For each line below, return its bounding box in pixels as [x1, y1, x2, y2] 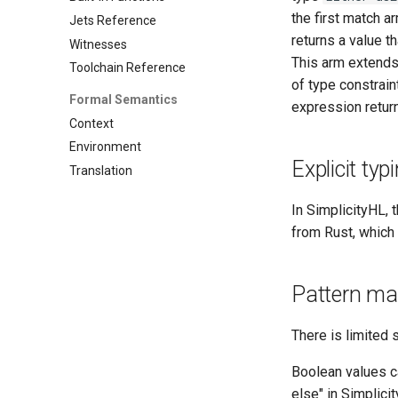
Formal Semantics [69, 92, 178, 107]
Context [69, 115, 114, 131]
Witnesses [69, 36, 127, 52]
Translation [69, 163, 132, 178]
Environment [69, 139, 141, 155]
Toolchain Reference [69, 60, 186, 76]
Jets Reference [69, 12, 156, 28]
